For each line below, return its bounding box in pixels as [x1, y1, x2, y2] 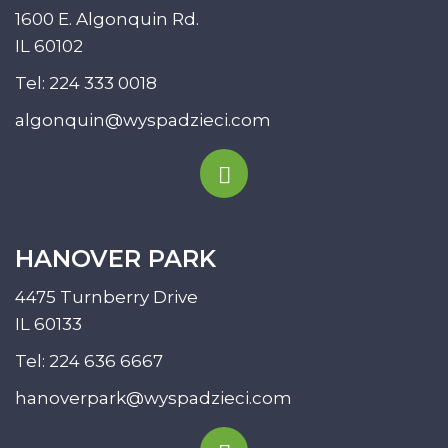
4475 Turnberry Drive [15, 286, 198, 307]
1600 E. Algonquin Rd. [15, 9, 199, 30]
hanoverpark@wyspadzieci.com [15, 387, 292, 408]
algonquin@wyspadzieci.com [15, 110, 271, 131]
